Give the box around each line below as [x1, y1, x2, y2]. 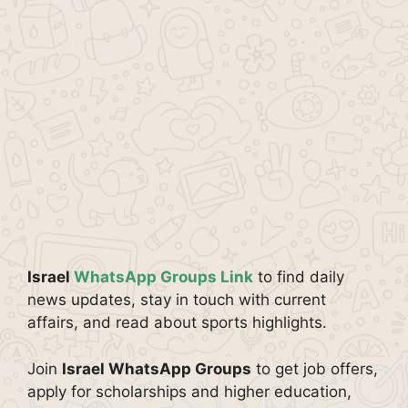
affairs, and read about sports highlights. [27, 313, 327, 331]
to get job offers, [251, 359, 378, 378]
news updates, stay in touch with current [27, 291, 326, 309]
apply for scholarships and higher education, [27, 382, 352, 401]
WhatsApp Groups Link [74, 268, 253, 286]
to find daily [253, 268, 344, 286]
